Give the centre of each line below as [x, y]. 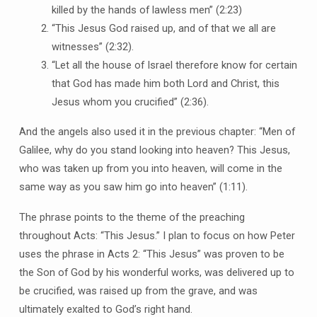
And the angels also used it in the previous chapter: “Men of [157, 132]
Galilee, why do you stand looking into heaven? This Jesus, [154, 150]
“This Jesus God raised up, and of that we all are [163, 28]
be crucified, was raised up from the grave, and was [138, 291]
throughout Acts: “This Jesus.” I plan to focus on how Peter [157, 236]
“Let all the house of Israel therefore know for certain [174, 65]
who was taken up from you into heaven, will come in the [150, 169]
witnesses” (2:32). [92, 46]
